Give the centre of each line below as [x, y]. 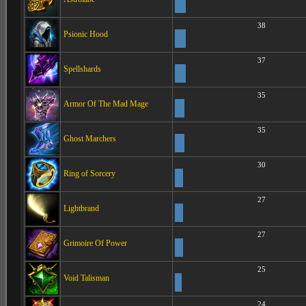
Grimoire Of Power [95, 243]
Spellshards [82, 69]
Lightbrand [81, 208]
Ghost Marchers [90, 138]
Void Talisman [86, 278]
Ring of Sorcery [89, 173]
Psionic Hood [86, 34]
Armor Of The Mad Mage [106, 103]
